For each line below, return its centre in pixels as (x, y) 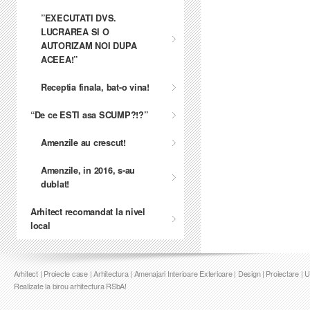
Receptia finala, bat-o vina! (95, 87)
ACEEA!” (60, 60)
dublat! (55, 184)
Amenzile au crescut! (83, 143)
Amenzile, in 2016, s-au (88, 170)
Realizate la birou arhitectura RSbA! (70, 286)
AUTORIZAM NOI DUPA (89, 46)
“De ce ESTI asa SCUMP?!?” (89, 115)
